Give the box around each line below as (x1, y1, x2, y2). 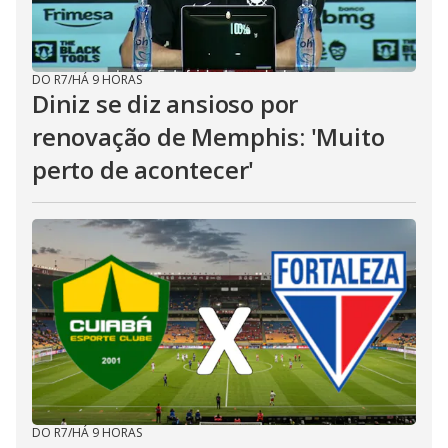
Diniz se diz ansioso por (32, 87, 299, 120)
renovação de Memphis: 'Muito (32, 120, 385, 153)
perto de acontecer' (32, 153, 255, 186)
